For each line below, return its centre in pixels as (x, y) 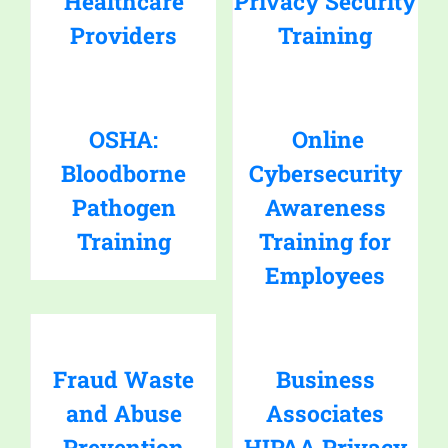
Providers (124, 35)
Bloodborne (124, 173)
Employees (325, 275)
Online (328, 139)
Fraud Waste (124, 379)
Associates (325, 413)
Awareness (325, 207)
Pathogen (123, 207)
